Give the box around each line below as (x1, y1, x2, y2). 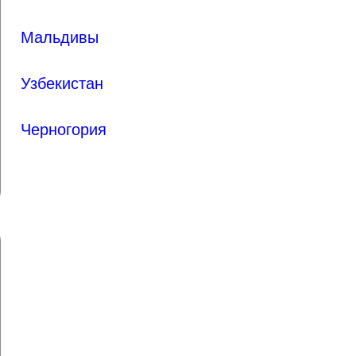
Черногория (21, 121, 106, 138)
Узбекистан (21, 75, 103, 92)
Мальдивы (21, 29, 99, 46)
